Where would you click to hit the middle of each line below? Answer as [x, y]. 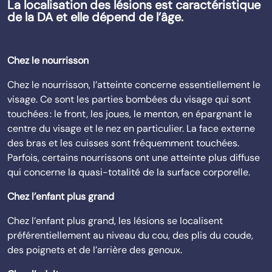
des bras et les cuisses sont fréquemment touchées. [123, 143]
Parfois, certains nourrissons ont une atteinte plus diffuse [134, 158]
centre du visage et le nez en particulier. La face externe [131, 128]
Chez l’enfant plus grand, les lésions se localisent [115, 221]
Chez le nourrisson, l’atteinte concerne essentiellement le [134, 85]
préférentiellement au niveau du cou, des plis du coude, [130, 235]
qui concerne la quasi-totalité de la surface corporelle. [129, 172]
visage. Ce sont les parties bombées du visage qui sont [129, 99]
